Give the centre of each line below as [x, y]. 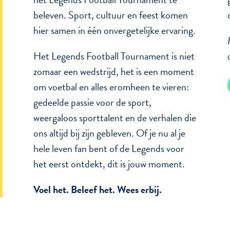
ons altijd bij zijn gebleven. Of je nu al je [109, 133]
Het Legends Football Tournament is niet [114, 56]
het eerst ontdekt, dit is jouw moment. [109, 164]
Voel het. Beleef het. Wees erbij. [97, 189]
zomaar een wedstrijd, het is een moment [113, 71]
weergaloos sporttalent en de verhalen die [114, 117]
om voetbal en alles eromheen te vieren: [111, 87]
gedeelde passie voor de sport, [92, 102]
